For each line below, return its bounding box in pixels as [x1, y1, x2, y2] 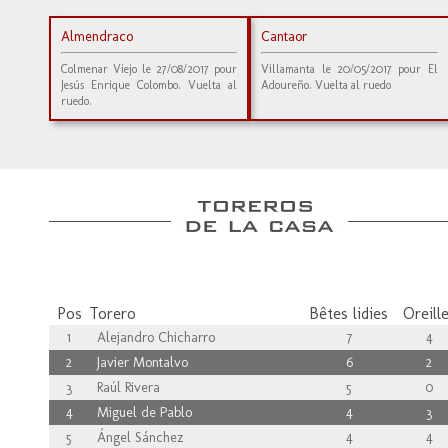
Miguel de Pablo [89, 404, 192, 421]
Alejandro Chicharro [89, 329, 215, 346]
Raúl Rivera [89, 379, 160, 396]
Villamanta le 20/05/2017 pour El [261, 62, 438, 76]
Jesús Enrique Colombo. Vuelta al [61, 78, 238, 92]
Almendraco [61, 28, 133, 45]
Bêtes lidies [309, 304, 388, 323]
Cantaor [261, 28, 308, 45]
